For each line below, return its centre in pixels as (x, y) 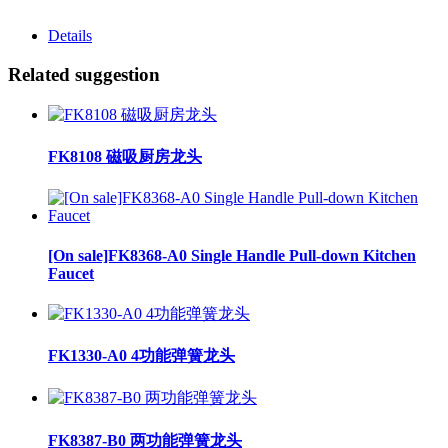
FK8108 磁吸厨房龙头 (125, 157)
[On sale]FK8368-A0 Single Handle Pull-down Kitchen (232, 255)
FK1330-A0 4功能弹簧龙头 (141, 356)
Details (70, 36)
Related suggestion (84, 75)
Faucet (71, 273)
